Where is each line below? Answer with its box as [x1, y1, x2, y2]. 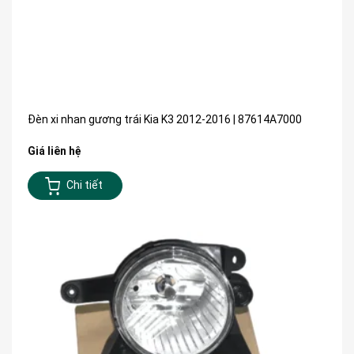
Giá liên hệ [28, 144, 81, 157]
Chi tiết [66, 179, 103, 192]
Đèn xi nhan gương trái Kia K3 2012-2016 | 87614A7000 [28, 112, 302, 126]
